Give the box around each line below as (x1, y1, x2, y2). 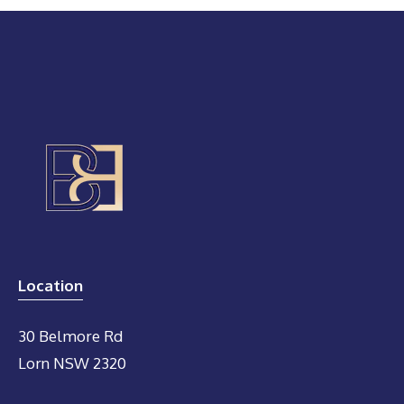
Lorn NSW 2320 (18, 353, 126, 373)
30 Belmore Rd (18, 326, 123, 346)
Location (18, 275, 83, 295)
